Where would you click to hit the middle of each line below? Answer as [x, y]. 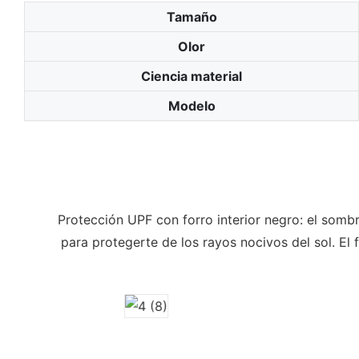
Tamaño [192, 16]
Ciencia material [192, 76]
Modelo [192, 105]
